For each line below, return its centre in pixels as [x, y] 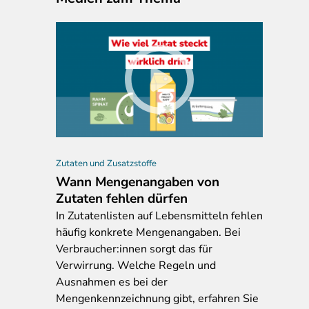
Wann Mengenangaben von [138, 182]
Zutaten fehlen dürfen [122, 198]
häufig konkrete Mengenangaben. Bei [148, 232]
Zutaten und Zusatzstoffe [106, 163]
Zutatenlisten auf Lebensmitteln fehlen [164, 216]
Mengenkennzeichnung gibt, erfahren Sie [157, 298]
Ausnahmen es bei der [112, 282]
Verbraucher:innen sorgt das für [134, 249]
